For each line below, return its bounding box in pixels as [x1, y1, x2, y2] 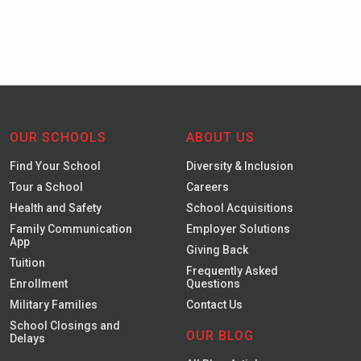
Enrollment [10, 277, 68, 290]
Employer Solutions [186, 222, 291, 235]
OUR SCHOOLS [10, 130, 107, 145]
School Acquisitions [186, 201, 294, 214]
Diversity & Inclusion [186, 160, 294, 172]
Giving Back [186, 243, 249, 256]
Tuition [10, 256, 46, 269]
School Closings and [10, 319, 121, 332]
